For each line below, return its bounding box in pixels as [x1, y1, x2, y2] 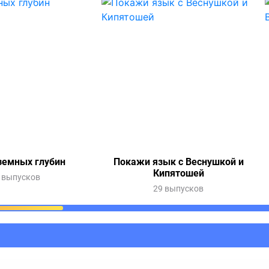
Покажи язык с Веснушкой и [113, 156, 244, 168]
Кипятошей [153, 168, 204, 179]
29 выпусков [153, 184, 204, 193]
